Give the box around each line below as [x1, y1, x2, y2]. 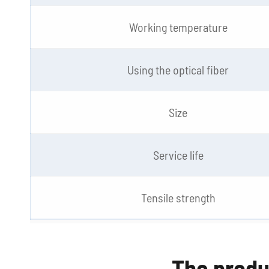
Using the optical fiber [127, 62, 229, 77]
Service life [153, 148, 204, 162]
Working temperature [128, 20, 228, 34]
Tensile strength [141, 190, 216, 205]
